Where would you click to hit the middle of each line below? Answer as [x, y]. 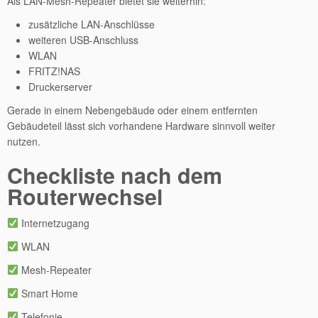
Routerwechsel [85, 196]
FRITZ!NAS [54, 71]
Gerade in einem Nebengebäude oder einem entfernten [132, 110]
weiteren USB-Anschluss [83, 40]
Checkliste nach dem [115, 175]
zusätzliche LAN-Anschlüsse [92, 24]
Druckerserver [60, 87]
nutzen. [24, 141]
